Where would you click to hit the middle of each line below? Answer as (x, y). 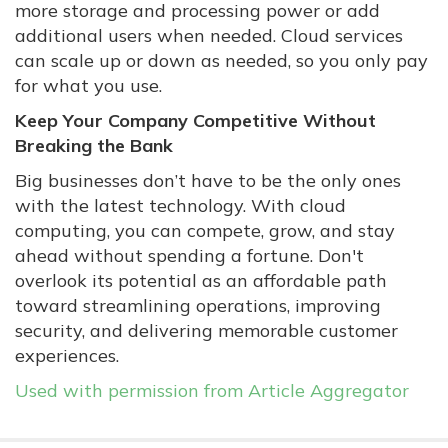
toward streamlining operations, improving (198, 306)
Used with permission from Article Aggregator (212, 391)
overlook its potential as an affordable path (201, 281)
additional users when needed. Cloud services (209, 36)
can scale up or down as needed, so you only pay (221, 61)
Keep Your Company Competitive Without (195, 121)
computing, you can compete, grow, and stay (205, 231)
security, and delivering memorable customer (206, 331)
